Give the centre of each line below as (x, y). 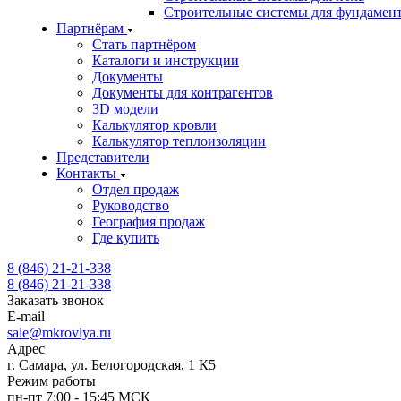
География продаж (149, 222)
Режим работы (51, 381)
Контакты (88, 173)
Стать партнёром (144, 44)
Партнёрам (92, 28)
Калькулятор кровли (154, 125)
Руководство (131, 205)
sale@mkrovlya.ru (59, 333)
